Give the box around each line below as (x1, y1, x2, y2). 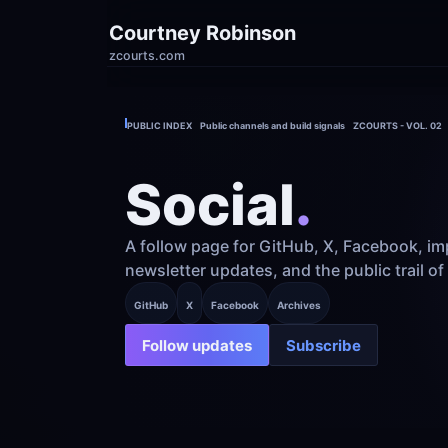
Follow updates (142, 335, 252, 355)
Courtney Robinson (109, 20, 296, 45)
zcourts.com (109, 47, 185, 63)
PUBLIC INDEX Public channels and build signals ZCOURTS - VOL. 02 (127, 120, 442, 131)
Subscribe (286, 335, 361, 355)
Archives (277, 298, 321, 311)
